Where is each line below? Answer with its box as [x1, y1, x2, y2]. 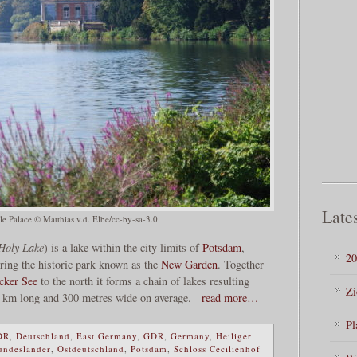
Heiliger [216, 329, 252, 342]
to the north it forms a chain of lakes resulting [37, 273, 249, 289]
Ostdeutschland [57, 342, 124, 355]
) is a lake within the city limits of [43, 240, 202, 256]
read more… [194, 290, 258, 306]
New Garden [161, 257, 218, 273]
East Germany [76, 329, 137, 342]
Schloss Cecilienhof [174, 342, 261, 355]
